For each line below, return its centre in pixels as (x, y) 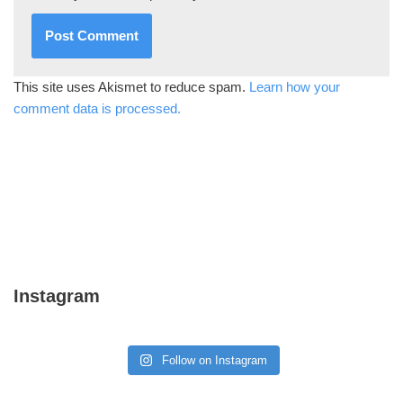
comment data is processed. (97, 109)
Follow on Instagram (215, 361)
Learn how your (295, 87)
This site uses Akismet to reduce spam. (131, 87)
